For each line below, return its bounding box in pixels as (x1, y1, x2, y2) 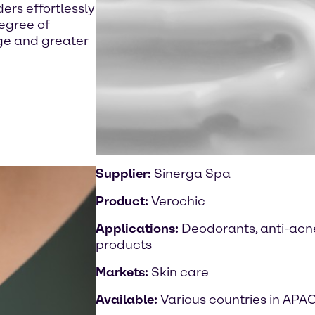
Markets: (96, 264, 151, 280)
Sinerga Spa (154, 166, 231, 181)
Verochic (151, 193, 205, 209)
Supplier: (96, 166, 154, 181)
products (96, 237, 152, 252)
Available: (96, 292, 160, 307)
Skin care (151, 264, 209, 280)
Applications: (96, 221, 181, 236)
